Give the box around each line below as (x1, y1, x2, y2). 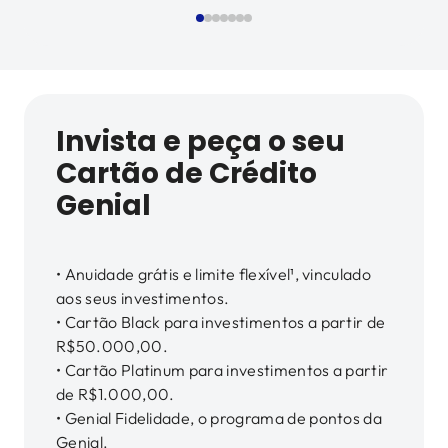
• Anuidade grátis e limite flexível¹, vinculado (56, 264, 372, 284)
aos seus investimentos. (56, 288, 230, 308)
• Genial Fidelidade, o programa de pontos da (56, 408, 383, 428)
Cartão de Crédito (56, 154, 317, 193)
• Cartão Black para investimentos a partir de (56, 312, 386, 332)
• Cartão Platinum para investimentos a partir (56, 360, 389, 380)
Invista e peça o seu (56, 122, 345, 161)
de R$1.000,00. (56, 384, 175, 404)
